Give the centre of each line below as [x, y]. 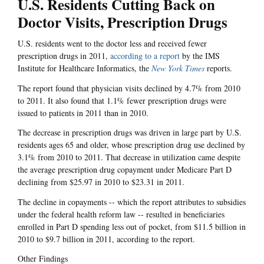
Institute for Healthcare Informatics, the [85, 68]
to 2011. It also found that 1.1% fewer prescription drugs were [122, 100]
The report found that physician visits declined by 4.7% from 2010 [129, 88]
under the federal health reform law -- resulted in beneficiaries [121, 214]
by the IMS [200, 56]
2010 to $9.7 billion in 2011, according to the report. [106, 239]
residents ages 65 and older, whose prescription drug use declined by [131, 145]
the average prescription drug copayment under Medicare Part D [125, 170]
